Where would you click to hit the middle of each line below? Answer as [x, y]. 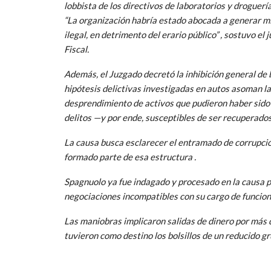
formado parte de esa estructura [128, 156]
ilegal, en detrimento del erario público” [141, 34]
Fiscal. [77, 49]
